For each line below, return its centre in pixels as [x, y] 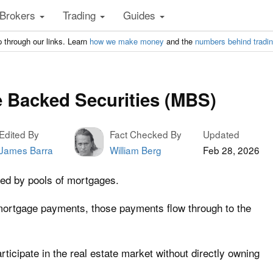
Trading [81, 15]
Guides [141, 15]
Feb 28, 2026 [231, 150]
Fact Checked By [146, 134]
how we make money [127, 41]
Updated [221, 134]
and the [179, 41]
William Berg [136, 150]
